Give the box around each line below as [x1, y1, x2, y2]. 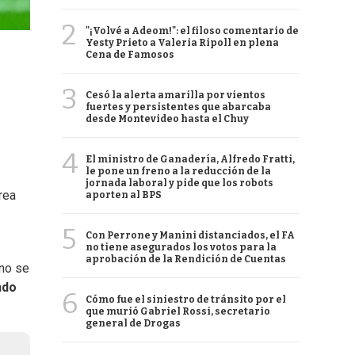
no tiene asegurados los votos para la [86, 242, 277, 253]
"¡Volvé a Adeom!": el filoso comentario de [86, 25, 299, 36]
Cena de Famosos [86, 49, 174, 60]
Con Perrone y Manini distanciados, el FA [86, 230, 295, 241]
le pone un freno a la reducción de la [86, 166, 271, 177]
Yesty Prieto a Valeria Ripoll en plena [86, 37, 279, 48]
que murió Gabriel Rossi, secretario [86, 306, 270, 317]
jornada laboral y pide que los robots [86, 177, 273, 189]
